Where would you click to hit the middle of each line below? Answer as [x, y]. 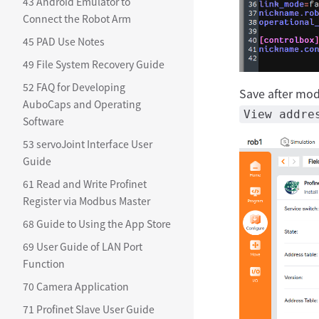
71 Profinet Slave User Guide [89, 309]
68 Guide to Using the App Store [97, 224]
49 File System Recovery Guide [94, 64]
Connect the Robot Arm [77, 19]
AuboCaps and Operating [82, 104]
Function [44, 263]
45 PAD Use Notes [64, 41]
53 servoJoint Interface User [88, 144]
